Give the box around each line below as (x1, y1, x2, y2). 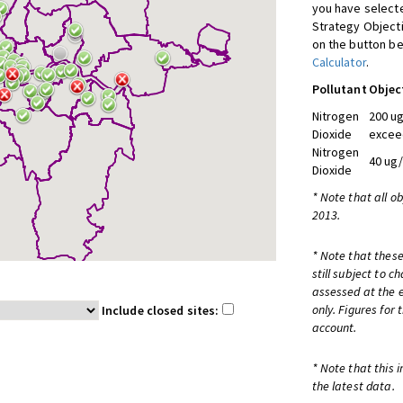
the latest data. (311, 378, 395, 394)
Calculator (311, 54, 366, 70)
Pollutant (311, 81, 367, 97)
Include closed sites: (101, 302, 222, 318)
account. (311, 319, 357, 336)
